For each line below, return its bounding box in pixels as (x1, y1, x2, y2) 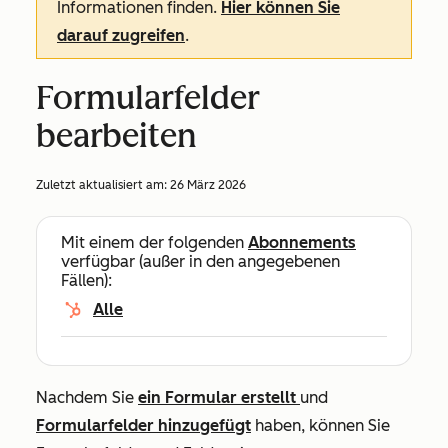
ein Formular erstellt (138, 388, 300, 407)
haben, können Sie (251, 416, 390, 435)
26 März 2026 (170, 178, 246, 192)
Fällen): (61, 271, 112, 290)
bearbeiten (36, 117, 197, 155)
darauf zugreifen (57, 26, 185, 45)
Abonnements (248, 233, 356, 252)
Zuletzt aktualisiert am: (36, 178, 170, 192)
